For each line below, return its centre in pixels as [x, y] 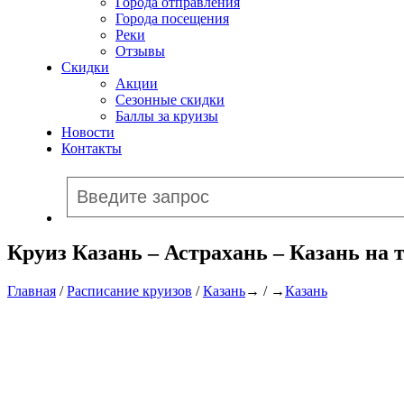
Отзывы [140, 51]
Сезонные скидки [170, 100]
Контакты [92, 148]
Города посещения [172, 18]
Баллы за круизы [167, 116]
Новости [88, 132]
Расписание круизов [129, 290]
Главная [32, 290]
